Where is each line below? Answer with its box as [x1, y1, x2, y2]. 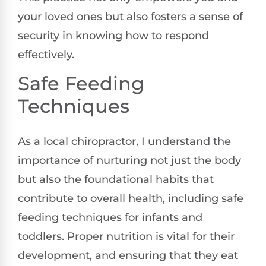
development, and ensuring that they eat [18, 249, 238, 262]
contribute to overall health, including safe [18, 192, 243, 205]
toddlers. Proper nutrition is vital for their [18, 230, 235, 243]
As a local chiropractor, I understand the [18, 135, 231, 148]
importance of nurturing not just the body [18, 154, 241, 167]
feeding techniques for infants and [18, 211, 202, 224]
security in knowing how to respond [18, 28, 209, 42]
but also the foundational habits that [18, 173, 214, 186]
